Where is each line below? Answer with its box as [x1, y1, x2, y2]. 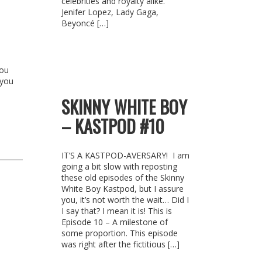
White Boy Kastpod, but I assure [61, 183, 184, 194]
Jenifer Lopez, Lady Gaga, [61, 6, 158, 18]
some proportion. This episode [61, 227, 178, 239]
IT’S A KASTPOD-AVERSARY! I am [61, 150, 189, 161]
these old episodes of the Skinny [61, 172, 184, 183]
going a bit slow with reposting [61, 161, 177, 172]
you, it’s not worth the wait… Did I [61, 194, 189, 205]
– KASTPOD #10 [61, 113, 164, 139]
